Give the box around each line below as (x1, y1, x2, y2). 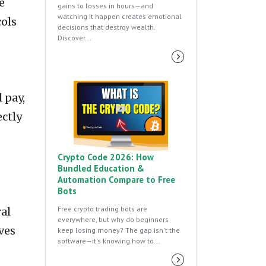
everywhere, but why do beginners (58, 215, 169, 224)
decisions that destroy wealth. (58, 22, 155, 31)
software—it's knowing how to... (58, 236, 160, 246)
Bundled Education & (58, 163, 144, 175)
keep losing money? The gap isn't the (58, 226, 180, 235)
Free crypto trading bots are (58, 204, 147, 214)
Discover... (58, 33, 91, 42)
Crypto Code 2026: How (58, 151, 154, 163)
